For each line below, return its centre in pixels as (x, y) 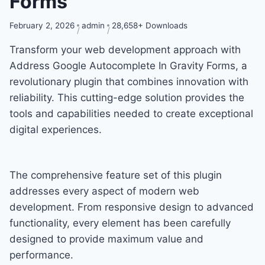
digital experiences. (56, 129)
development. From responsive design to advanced (132, 207)
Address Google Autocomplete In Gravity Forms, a (128, 65)
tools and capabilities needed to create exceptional (131, 113)
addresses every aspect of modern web (104, 191)
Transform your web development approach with (125, 49)
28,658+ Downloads (150, 25)
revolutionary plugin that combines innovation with (129, 81)
